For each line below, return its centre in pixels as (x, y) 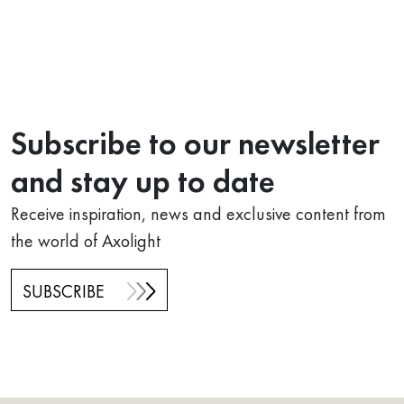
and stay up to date (143, 181)
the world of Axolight (86, 240)
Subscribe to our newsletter (195, 143)
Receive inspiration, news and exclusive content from (198, 213)
